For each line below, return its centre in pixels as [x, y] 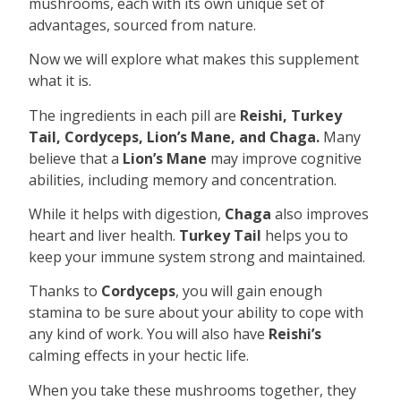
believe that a [76, 158]
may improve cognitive [285, 158]
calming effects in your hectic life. [139, 356]
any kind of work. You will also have [149, 334]
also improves [320, 213]
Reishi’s [295, 334]
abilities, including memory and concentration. [183, 179]
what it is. [60, 81]
